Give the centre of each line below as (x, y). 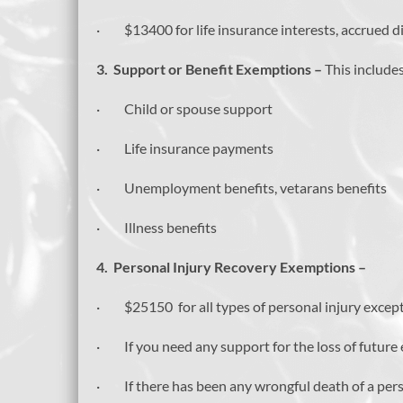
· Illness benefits (157, 228)
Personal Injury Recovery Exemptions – (240, 267)
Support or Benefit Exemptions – (219, 69)
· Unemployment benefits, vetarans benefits (242, 188)
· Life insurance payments (185, 148)
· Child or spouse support (184, 109)
